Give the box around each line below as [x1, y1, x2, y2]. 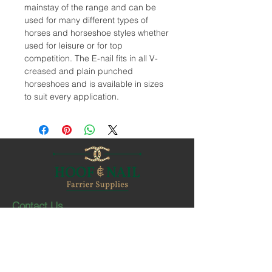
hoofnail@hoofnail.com [36, 254, 134, 267]
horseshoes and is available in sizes [24, 78, 163, 90]
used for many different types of [24, 15, 148, 26]
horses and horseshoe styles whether [24, 27, 169, 39]
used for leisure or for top [24, 40, 123, 52]
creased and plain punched [24, 66, 133, 77]
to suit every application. [24, 91, 119, 103]
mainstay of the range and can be [24, 2, 156, 13]
